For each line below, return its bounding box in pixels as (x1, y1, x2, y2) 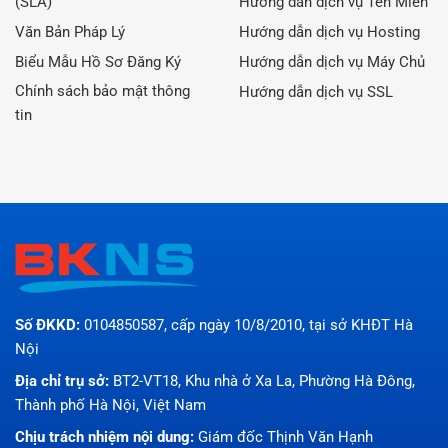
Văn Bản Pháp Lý (15, 23, 125, 42)
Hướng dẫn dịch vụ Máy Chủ (239, 53, 425, 72)
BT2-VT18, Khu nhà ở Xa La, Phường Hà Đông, (113, 372, 415, 391)
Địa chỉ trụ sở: (15, 372, 113, 391)
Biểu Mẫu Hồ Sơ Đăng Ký (15, 53, 181, 72)
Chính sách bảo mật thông (15, 82, 190, 101)
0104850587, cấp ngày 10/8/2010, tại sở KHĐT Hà (84, 316, 413, 335)
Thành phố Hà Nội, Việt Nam (15, 396, 206, 415)
